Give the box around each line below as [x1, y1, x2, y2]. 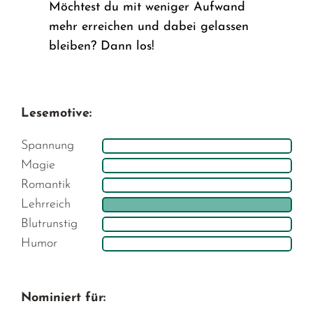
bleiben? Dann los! [49, 39, 155, 53]
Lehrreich [21, 197, 71, 211]
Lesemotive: [21, 106, 92, 120]
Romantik [21, 177, 71, 191]
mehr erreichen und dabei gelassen [49, 20, 249, 34]
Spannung [21, 138, 75, 152]
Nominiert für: [21, 291, 106, 305]
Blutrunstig [21, 217, 78, 231]
